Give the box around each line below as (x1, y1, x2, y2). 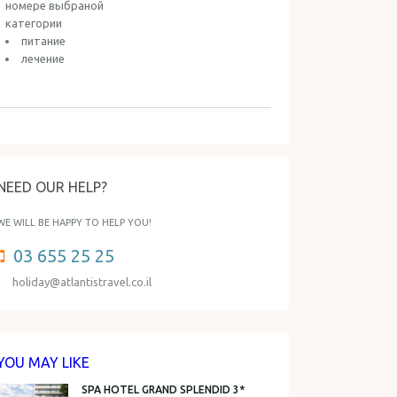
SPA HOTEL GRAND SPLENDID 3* (82, 384, 245, 395)
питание (21, 35, 66, 47)
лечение (21, 52, 65, 65)
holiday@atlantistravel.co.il (12, 276, 152, 288)
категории (5, 17, 62, 29)
